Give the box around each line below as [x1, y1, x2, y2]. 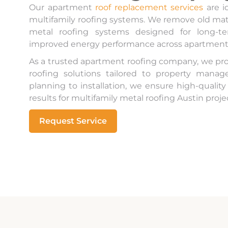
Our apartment [29, 3, 95, 12]
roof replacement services [95, 3, 203, 12]
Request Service [39, 116, 107, 126]
